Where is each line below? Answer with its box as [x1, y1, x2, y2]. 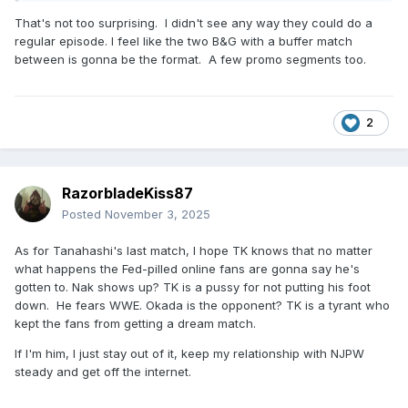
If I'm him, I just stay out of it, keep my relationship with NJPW [15, 346, 364, 362]
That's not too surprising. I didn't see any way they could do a [15, 15, 372, 31]
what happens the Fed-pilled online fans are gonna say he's [15, 261, 360, 277]
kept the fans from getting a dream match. [15, 316, 260, 331]
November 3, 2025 [105, 207, 210, 222]
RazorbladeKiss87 [62, 184, 193, 203]
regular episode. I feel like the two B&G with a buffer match [15, 34, 352, 49]
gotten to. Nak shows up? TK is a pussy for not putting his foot [15, 280, 371, 295]
